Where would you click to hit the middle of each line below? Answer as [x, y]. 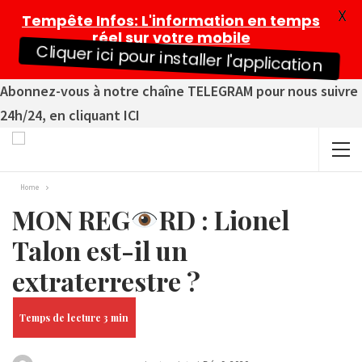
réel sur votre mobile [171, 38]
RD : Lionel [225, 219]
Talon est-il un [100, 250]
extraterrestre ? [106, 281]
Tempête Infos [78, 21]
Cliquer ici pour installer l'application [179, 59]
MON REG [71, 219]
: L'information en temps [227, 21]
